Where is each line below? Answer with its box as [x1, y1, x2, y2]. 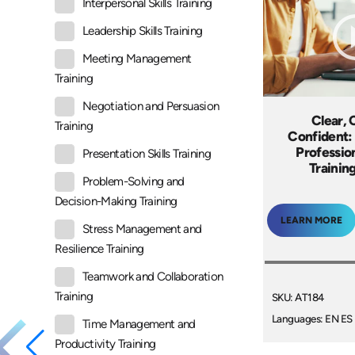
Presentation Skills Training [82, 147, 212, 162]
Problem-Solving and [82, 174, 185, 189]
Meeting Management [82, 52, 192, 67]
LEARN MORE [281, 214, 342, 226]
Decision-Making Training [55, 194, 177, 209]
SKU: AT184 [271, 291, 324, 304]
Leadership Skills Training [82, 24, 203, 39]
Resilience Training [55, 242, 144, 257]
